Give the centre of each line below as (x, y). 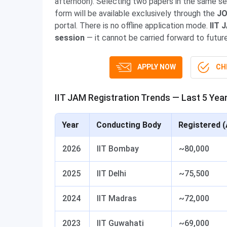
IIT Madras (117, 198)
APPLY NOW (156, 67)
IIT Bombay (118, 149)
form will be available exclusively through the (136, 13)
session (70, 38)
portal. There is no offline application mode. (132, 26)
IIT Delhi (111, 174)
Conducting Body (129, 125)
